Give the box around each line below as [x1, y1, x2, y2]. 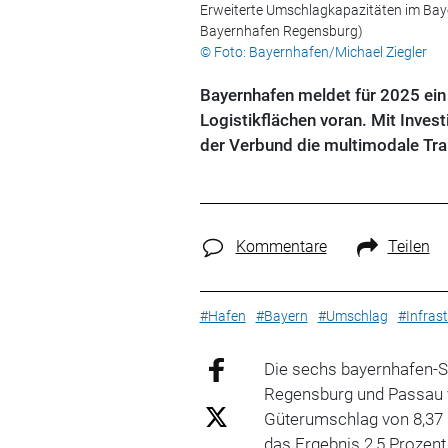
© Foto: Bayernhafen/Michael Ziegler [199, 44, 427, 60]
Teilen [387, 237, 430, 256]
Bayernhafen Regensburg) [199, 23, 363, 39]
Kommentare [235, 237, 327, 256]
